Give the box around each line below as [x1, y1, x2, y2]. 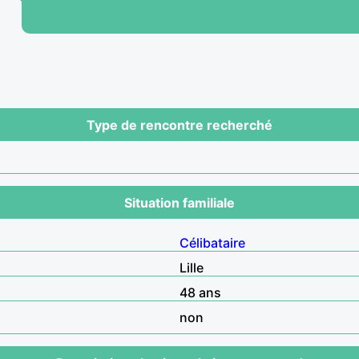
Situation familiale [124, 194, 235, 211]
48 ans [179, 284, 221, 301]
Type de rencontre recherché [87, 116, 272, 133]
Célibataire [179, 234, 245, 251]
